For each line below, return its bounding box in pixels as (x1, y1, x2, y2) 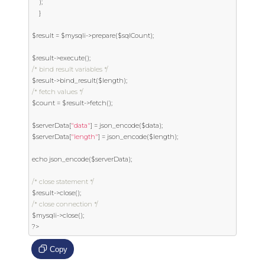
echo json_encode (32, 155, 89, 163)
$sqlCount (118, 31, 150, 40)
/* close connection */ (32, 200, 98, 208)
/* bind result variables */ (32, 65, 108, 73)
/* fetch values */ (32, 88, 83, 96)
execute (60, 54, 85, 62)
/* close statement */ (32, 177, 94, 186)
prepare (92, 31, 115, 40)
